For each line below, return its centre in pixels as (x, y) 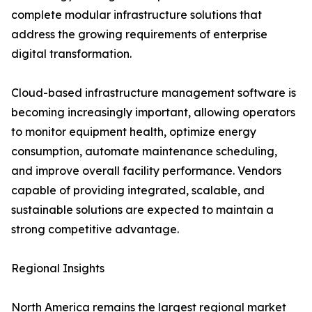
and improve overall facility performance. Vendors (146, 171)
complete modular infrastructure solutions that (136, 15)
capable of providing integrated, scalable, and (138, 190)
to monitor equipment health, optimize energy (134, 132)
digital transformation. (71, 54)
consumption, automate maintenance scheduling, (144, 151)
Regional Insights (58, 268)
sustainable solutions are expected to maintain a (142, 210)
